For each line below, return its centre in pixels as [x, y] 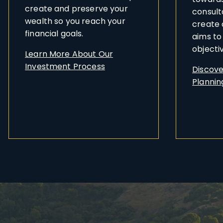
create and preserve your [76, 9]
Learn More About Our [69, 54]
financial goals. [54, 34]
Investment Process [65, 67]
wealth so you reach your [75, 21]
